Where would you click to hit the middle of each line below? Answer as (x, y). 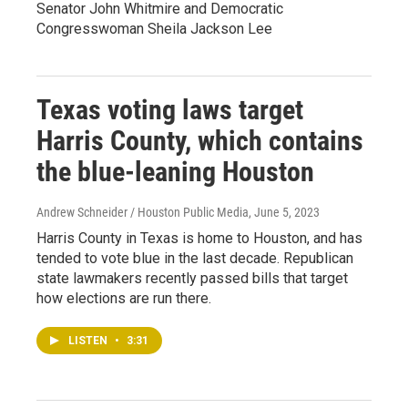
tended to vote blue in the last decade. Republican (195, 258)
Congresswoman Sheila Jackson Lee (154, 28)
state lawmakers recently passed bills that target (192, 278)
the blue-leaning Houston (175, 171)
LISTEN (89, 340)
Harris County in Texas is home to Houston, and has (199, 238)
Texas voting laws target (170, 109)
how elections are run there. (124, 298)
